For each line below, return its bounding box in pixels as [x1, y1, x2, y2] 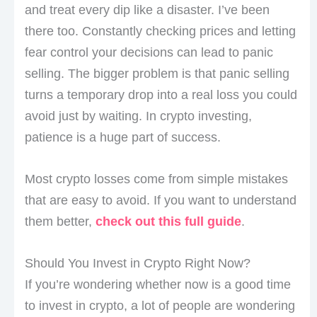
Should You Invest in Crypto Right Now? [24, 255, 250, 270]
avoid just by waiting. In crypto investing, [24, 109, 252, 124]
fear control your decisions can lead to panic [24, 45, 273, 60]
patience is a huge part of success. [24, 130, 221, 145]
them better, [24, 214, 96, 229]
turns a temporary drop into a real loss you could [24, 88, 297, 103]
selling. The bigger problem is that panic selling [24, 67, 289, 81]
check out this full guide [95, 214, 241, 229]
